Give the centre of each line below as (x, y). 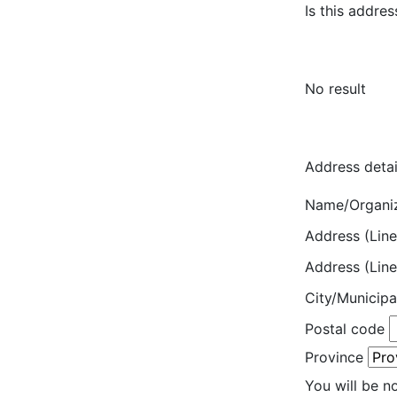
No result (335, 89)
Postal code (344, 329)
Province (334, 358)
